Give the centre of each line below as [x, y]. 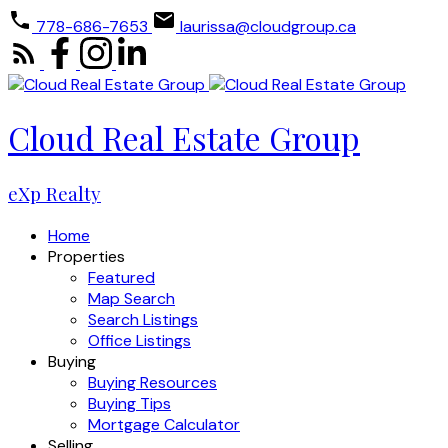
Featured [121, 277]
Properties [86, 256]
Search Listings [143, 319]
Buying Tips [129, 403]
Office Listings [139, 340]
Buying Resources [152, 382]
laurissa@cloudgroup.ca [268, 26]
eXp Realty [54, 193]
